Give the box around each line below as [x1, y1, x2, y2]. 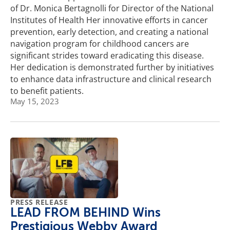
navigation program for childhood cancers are [10, 38, 189, 50]
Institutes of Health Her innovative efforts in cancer [10, 14, 208, 26]
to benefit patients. [10, 85, 84, 97]
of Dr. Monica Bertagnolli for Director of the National [10, 3, 214, 14]
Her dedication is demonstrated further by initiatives [10, 62, 214, 73]
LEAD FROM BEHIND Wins [10, 205, 161, 220]
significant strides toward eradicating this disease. [10, 50, 204, 62]
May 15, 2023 [10, 96, 59, 107]
